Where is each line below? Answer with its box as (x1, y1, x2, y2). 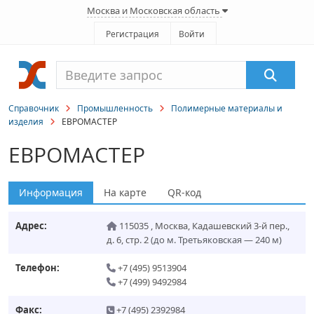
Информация (19, 186, 83, 199)
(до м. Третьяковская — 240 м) (151, 233, 282, 246)
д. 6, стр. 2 (107, 233, 149, 246)
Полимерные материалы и (171, 102, 282, 114)
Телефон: (15, 261, 60, 274)
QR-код (168, 186, 201, 199)
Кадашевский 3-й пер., (192, 219, 289, 232)
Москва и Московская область (86, 4, 222, 17)
